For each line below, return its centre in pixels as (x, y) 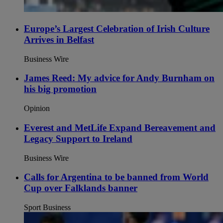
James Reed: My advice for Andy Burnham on (119, 78)
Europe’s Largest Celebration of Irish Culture (117, 28)
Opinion (37, 109)
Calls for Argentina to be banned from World (116, 177)
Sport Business (47, 207)
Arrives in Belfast (59, 39)
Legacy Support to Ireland (78, 138)
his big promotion (60, 89)
